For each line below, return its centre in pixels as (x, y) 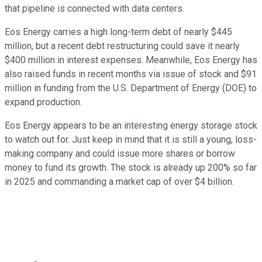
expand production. (43, 102)
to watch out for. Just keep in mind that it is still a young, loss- (131, 140)
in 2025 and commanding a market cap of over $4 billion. (119, 182)
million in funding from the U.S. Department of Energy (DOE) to (131, 88)
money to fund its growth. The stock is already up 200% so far (131, 168)
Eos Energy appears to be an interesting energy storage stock (131, 126)
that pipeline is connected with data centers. (94, 9)
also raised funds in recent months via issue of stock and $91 (131, 74)
